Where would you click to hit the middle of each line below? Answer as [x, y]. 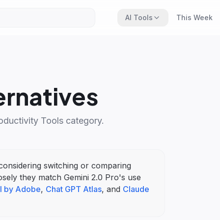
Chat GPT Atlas [74, 189]
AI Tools [139, 17]
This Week [194, 17]
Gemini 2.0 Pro [91, 177]
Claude [136, 189]
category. [84, 121]
